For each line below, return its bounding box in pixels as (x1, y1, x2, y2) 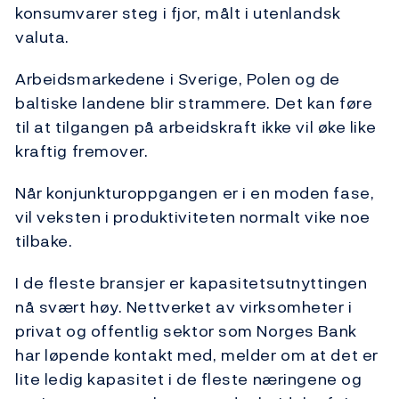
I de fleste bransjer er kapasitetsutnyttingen (15, 271, 368, 296)
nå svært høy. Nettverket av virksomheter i (15, 295, 353, 320)
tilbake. (15, 229, 77, 254)
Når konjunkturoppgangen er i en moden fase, (15, 181, 375, 206)
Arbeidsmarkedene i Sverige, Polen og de (15, 67, 340, 92)
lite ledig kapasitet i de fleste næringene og (15, 367, 362, 392)
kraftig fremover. (15, 139, 149, 164)
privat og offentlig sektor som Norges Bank (15, 319, 357, 344)
